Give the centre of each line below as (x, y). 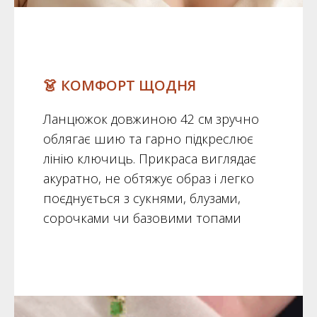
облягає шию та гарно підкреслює (148, 138)
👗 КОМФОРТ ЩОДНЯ (119, 85)
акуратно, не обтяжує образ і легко (148, 178)
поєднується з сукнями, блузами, (142, 198)
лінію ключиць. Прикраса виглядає (149, 158)
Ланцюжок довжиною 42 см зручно (151, 119)
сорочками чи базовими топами (142, 218)
